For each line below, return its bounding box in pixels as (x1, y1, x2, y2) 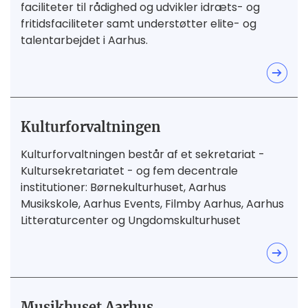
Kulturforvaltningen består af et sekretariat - (21, 146, 265, 163)
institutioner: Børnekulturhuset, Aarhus (21, 179, 226, 196)
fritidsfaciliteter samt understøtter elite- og (21, 16, 256, 32)
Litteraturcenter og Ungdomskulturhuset (21, 212, 241, 229)
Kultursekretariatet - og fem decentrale (21, 163, 238, 179)
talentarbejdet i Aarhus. (21, 32, 148, 49)
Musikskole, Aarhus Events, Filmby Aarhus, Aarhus (21, 196, 284, 212)
